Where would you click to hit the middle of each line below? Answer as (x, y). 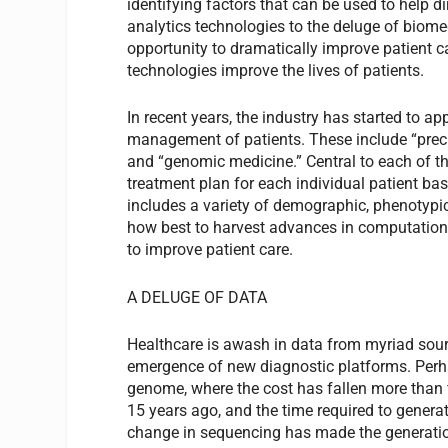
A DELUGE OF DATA (197, 297)
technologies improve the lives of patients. (276, 70)
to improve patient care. (210, 250)
